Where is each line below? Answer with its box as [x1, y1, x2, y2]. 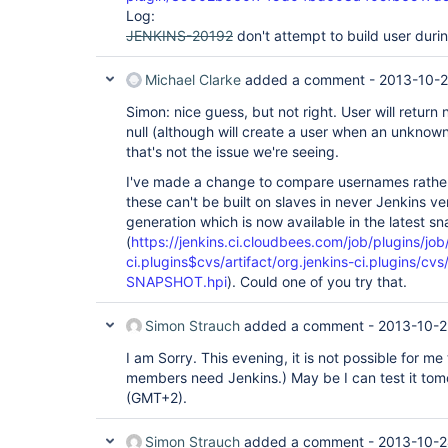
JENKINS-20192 [126, 27, 233, 44]
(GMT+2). [126, 389, 187, 406]
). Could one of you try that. [227, 273, 407, 290]
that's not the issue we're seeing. [126, 143, 339, 160]
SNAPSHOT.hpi [126, 273, 227, 290]
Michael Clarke [145, 71, 241, 88]
